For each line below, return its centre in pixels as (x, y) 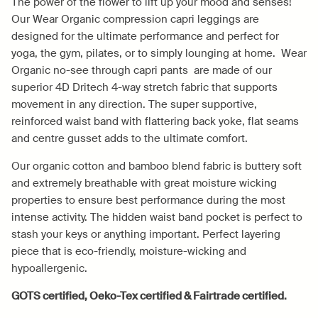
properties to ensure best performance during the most (148, 200)
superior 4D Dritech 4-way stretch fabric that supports (144, 87)
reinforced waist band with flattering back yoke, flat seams (155, 121)
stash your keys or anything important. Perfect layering (146, 234)
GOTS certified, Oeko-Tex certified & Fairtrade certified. (149, 296)
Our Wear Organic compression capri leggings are (135, 19)
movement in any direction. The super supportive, (134, 104)
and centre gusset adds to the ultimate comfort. (130, 138)
